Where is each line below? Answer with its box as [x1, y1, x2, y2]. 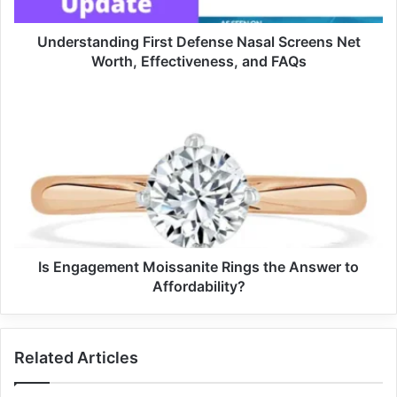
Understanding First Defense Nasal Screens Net [36, 32, 361, 51]
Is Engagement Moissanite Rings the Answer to [38, 257, 359, 276]
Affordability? [152, 276, 245, 295]
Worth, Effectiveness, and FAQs [90, 51, 307, 70]
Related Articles [14, 347, 138, 367]
